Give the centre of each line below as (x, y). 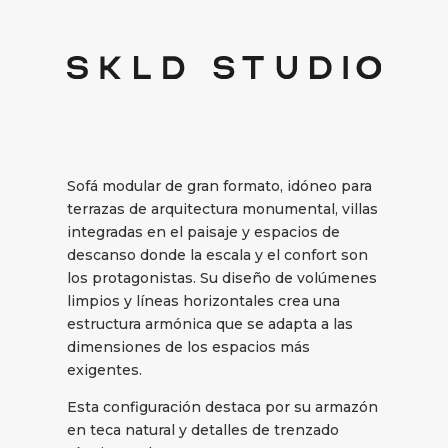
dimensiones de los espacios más (189, 346)
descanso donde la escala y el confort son (218, 254)
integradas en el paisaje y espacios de (204, 231)
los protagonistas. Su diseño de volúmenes (222, 277)
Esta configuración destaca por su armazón (223, 406)
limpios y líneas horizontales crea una (204, 300)
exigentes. (105, 369)
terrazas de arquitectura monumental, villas (223, 208)
